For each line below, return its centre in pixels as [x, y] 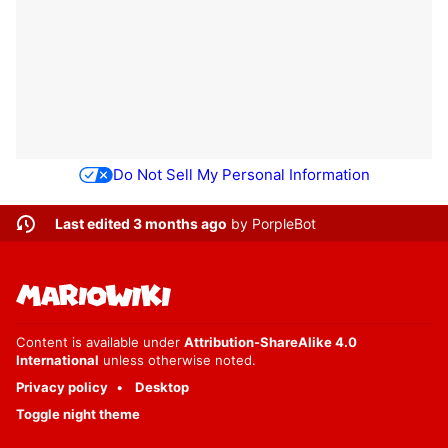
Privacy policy [62, 386]
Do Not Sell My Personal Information [241, 174]
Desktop [162, 386]
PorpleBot [283, 224]
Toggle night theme [78, 413]
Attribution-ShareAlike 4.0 [270, 341]
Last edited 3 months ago [140, 224]
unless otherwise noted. [177, 359]
